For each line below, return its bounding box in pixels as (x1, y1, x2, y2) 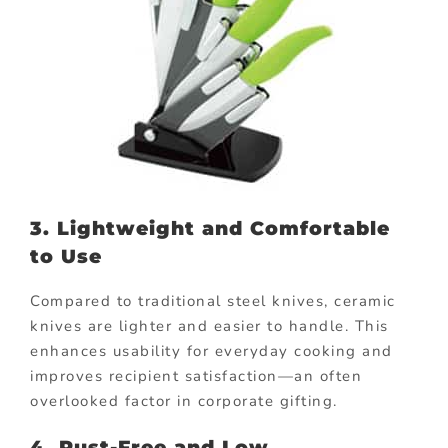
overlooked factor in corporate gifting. (30, 391, 338, 412)
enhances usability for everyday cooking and (30, 341, 393, 362)
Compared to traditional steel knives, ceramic (30, 291, 396, 312)
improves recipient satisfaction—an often (30, 366, 362, 387)
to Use (30, 244, 102, 268)
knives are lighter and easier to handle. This (30, 316, 389, 337)
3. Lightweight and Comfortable (30, 216, 390, 240)
